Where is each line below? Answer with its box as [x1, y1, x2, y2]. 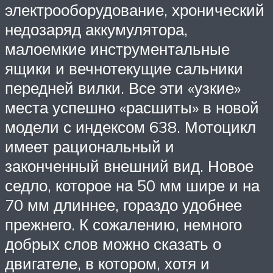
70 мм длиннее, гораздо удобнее [5, 195, 242, 215]
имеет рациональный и [5, 136, 174, 157]
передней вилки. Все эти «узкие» [5, 78, 241, 98]
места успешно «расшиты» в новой [5, 97, 259, 118]
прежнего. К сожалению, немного [5, 214, 242, 235]
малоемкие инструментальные [5, 39, 230, 59]
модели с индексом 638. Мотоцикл [5, 117, 256, 137]
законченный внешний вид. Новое [5, 156, 253, 176]
